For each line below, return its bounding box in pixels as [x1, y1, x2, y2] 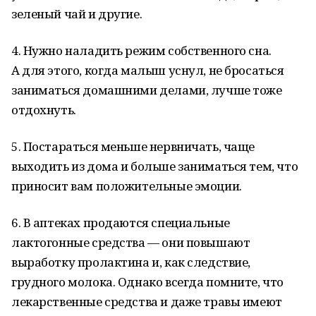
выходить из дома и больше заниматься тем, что [11, 158, 298, 174]
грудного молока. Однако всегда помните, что [11, 274, 284, 290]
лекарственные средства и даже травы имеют [11, 293, 282, 310]
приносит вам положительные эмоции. [11, 178, 242, 194]
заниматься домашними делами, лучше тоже [11, 82, 282, 98]
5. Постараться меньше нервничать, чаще [11, 138, 255, 154]
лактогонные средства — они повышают [11, 234, 250, 250]
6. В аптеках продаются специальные [11, 214, 230, 231]
